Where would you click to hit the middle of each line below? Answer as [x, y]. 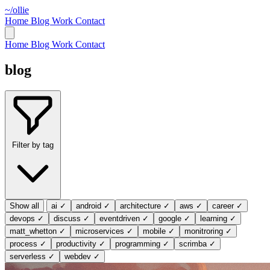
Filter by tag [33, 145]
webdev [78, 256]
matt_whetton [33, 231]
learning [214, 218]
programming [138, 243]
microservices [100, 231]
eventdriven [120, 218]
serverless [28, 256]
